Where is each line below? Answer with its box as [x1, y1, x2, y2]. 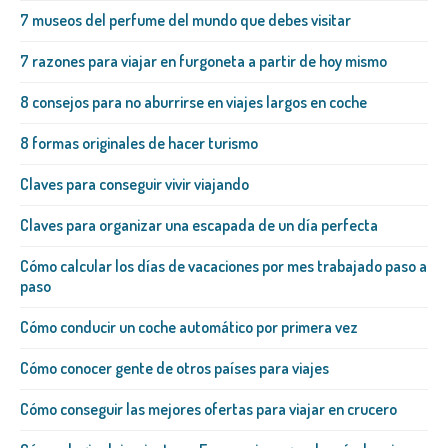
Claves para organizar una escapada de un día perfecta [20, 215, 378, 236]
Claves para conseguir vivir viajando [20, 174, 249, 195]
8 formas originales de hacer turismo [20, 133, 258, 154]
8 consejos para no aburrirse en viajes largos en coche [20, 92, 367, 113]
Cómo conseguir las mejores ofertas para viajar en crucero [20, 399, 397, 420]
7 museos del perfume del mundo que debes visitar [20, 10, 351, 31]
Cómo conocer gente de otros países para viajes [20, 358, 329, 379]
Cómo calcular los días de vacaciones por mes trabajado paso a [20, 256, 427, 277]
